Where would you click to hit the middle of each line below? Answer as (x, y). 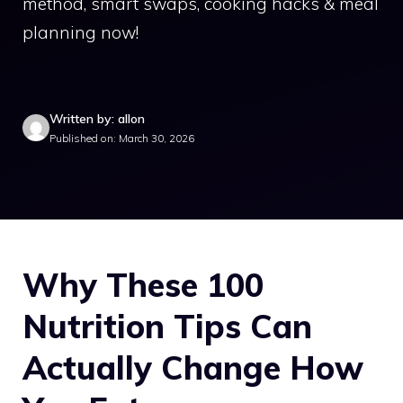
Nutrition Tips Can (167, 326)
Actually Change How (193, 367)
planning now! (81, 32)
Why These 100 (143, 284)
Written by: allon (97, 118)
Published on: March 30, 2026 (122, 138)
